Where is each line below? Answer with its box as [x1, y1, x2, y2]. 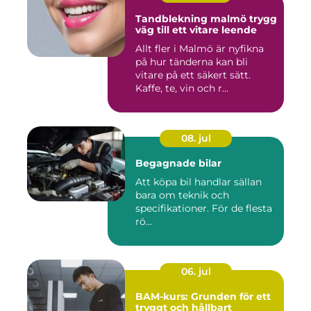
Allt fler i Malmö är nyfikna [135, 42, 264, 56]
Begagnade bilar [135, 157, 221, 170]
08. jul [180, 132, 211, 145]
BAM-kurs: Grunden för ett [135, 290, 271, 303]
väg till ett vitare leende [135, 24, 257, 37]
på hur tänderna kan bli [135, 56, 248, 69]
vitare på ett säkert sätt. [135, 69, 251, 82]
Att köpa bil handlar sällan [135, 176, 262, 189]
